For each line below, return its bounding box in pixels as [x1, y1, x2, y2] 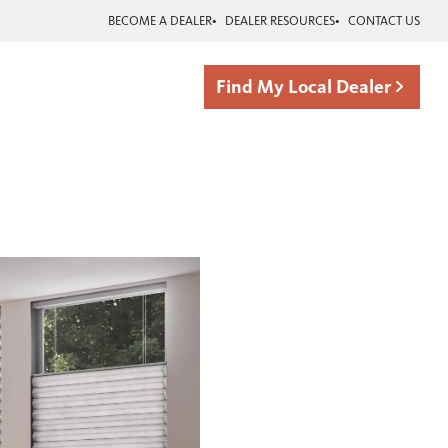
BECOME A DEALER [108, 12, 213, 29]
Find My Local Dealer [216, 75, 392, 99]
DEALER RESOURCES [224, 12, 335, 29]
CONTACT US [347, 12, 420, 29]
